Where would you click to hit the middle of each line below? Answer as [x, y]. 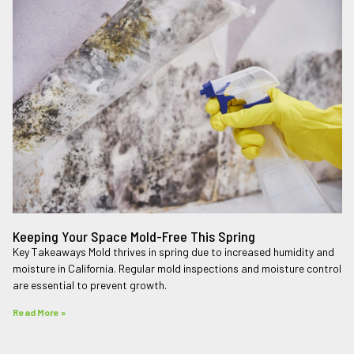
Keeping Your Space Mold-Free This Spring [134, 237]
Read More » [39, 313]
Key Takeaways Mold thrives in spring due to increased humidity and [173, 252]
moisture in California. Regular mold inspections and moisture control [177, 269]
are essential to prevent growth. [90, 285]
